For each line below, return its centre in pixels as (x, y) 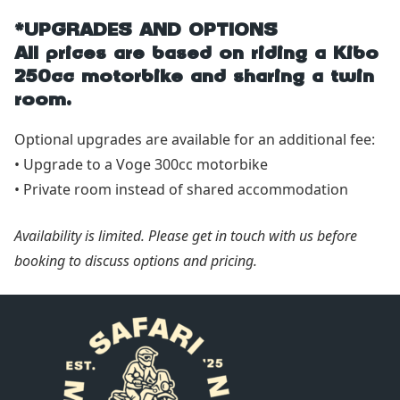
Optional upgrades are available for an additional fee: (195, 139)
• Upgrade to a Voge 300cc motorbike (141, 164)
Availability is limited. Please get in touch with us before (186, 235)
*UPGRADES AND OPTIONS (146, 31)
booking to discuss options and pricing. (136, 260)
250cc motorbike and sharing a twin (194, 78)
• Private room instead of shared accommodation (181, 189)
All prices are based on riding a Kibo (196, 54)
